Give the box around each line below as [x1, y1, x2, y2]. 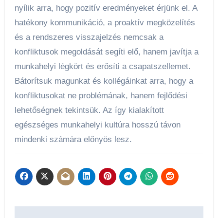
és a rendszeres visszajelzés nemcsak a [14, 32, 163, 42]
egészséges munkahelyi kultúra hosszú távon [14, 120, 181, 129]
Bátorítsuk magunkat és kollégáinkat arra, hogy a [14, 76, 193, 86]
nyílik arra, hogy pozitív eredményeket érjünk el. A [14, 3, 197, 13]
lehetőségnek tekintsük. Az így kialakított [14, 105, 164, 115]
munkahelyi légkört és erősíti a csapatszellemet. [14, 61, 191, 71]
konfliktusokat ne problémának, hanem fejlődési [14, 91, 187, 100]
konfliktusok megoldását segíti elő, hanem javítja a [14, 47, 199, 56]
